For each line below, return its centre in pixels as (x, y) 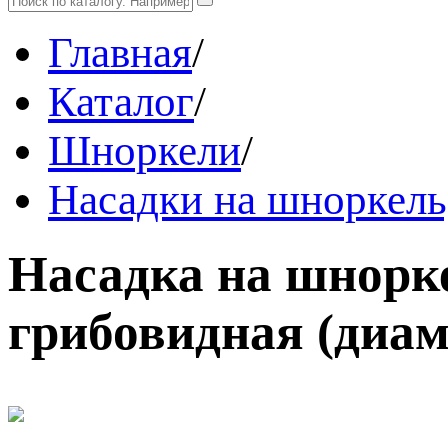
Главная (120, 52)
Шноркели (144, 150)
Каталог (121, 101)
